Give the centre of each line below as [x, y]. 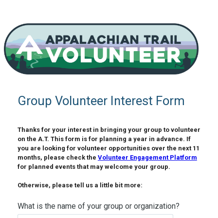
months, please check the [57, 158]
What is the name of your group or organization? [98, 206]
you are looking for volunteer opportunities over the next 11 [108, 148]
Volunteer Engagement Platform [147, 158]
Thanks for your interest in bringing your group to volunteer [109, 130]
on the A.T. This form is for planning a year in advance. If [104, 139]
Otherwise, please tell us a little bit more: [81, 185]
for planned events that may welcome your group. [94, 167]
